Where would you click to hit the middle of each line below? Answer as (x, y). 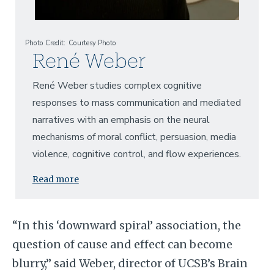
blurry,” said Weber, (65, 263)
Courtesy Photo (92, 43)
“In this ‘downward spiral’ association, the (126, 225)
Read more (55, 179)
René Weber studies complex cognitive (117, 85)
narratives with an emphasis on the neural (121, 120)
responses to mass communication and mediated (136, 102)
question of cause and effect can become (122, 244)
